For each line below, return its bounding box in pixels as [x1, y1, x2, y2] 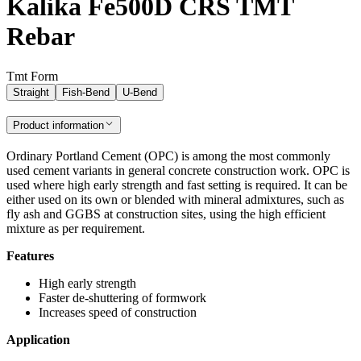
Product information [13, 119, 104, 132]
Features [6, 248, 54, 263]
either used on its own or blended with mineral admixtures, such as [6, 192, 344, 206]
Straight [13, 85, 49, 98]
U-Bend [122, 85, 157, 98]
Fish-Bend [62, 85, 110, 98]
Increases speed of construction [39, 305, 197, 319]
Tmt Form [6, 68, 58, 83]
